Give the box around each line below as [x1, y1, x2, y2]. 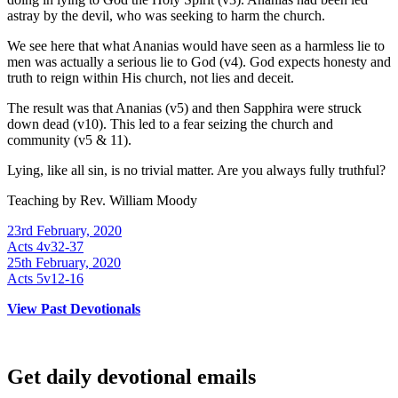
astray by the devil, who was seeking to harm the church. [7, 8, 325, 24]
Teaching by [7, 193, 80, 209]
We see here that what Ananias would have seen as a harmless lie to [7, 38, 385, 54]
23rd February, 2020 [7, 223, 122, 239]
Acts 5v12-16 [7, 271, 84, 287]
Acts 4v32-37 [7, 239, 84, 255]
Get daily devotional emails [7, 364, 256, 388]
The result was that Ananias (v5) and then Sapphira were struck [7, 100, 362, 116]
